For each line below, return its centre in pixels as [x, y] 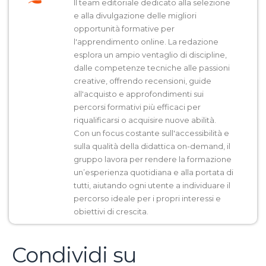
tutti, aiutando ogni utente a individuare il [152, 186]
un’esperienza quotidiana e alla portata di [153, 172]
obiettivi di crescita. [111, 212]
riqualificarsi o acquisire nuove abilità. [145, 120]
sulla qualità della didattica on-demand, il [152, 146]
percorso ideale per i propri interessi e [147, 199]
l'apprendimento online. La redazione [146, 42]
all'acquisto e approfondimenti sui [139, 94]
